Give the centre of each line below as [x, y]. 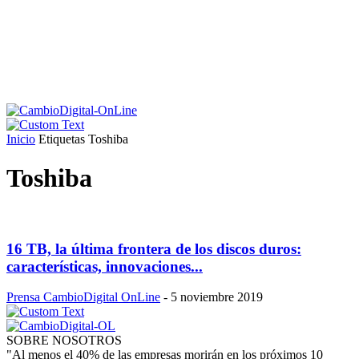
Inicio [21, 139]
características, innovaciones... [105, 266]
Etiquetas [62, 139]
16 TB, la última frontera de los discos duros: [154, 248]
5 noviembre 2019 [217, 297]
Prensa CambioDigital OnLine [83, 297]
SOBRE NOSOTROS [64, 341]
